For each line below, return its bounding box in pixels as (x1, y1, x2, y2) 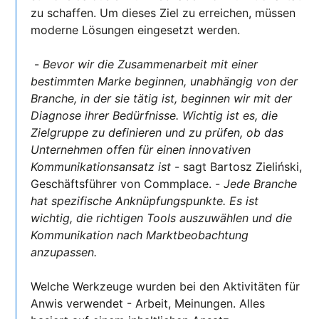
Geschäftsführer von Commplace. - (31, 176, 224, 191)
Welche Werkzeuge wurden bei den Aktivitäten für (31, 278, 300, 293)
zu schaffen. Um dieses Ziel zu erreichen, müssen (31, 5, 296, 20)
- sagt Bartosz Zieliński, (174, 159, 303, 174)
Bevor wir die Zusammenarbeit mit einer (43, 56, 258, 71)
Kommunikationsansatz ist (31, 159, 175, 174)
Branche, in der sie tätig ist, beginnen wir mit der (31, 90, 293, 105)
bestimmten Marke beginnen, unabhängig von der (31, 73, 298, 88)
